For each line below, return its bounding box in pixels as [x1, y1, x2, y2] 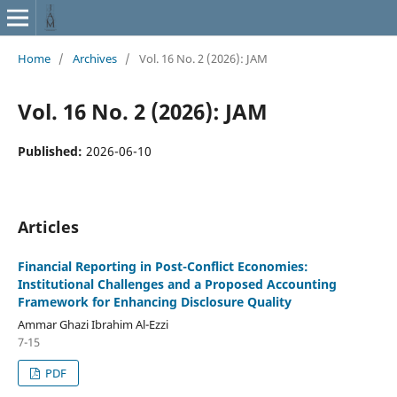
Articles [17, 215, 79, 237]
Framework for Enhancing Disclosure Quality [17, 292, 292, 310]
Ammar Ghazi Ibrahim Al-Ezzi [17, 315, 168, 332]
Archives [72, 50, 117, 66]
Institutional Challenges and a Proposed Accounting [17, 275, 337, 292]
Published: [17, 142, 86, 160]
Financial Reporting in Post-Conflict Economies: [17, 257, 308, 275]
